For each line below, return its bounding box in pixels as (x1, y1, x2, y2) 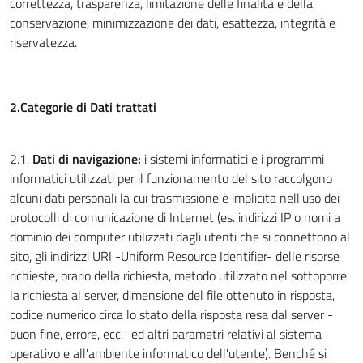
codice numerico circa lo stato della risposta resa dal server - (10, 305, 333, 324)
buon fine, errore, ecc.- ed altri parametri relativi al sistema (10, 324, 322, 344)
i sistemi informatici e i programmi (141, 149, 324, 169)
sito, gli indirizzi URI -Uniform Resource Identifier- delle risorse (10, 246, 340, 266)
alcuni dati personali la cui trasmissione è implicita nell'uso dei (10, 188, 340, 207)
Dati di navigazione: (32, 149, 141, 169)
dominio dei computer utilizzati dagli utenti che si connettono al (10, 227, 350, 246)
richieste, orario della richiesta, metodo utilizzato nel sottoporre (10, 266, 347, 285)
